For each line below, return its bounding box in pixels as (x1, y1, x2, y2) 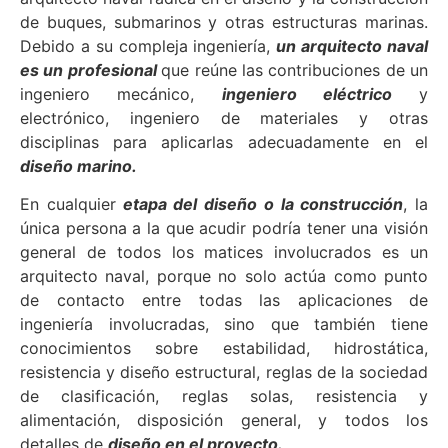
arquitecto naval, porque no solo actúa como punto (20, 266, 428, 287)
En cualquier (20, 194, 116, 215)
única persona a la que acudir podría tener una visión (20, 218, 428, 239)
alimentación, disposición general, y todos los (20, 410, 428, 431)
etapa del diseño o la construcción (115, 194, 404, 215)
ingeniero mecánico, (20, 84, 222, 105)
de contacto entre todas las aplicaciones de (20, 290, 428, 311)
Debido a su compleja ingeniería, (20, 36, 277, 57)
